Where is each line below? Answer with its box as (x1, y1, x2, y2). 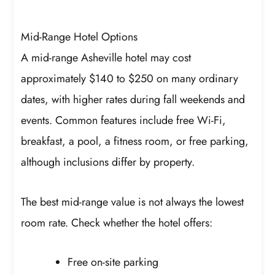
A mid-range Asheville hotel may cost (21, 49, 192, 66)
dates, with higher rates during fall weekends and (21, 91, 246, 107)
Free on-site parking (68, 254, 159, 270)
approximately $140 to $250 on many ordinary (21, 70, 239, 87)
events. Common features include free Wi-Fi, (21, 112, 227, 128)
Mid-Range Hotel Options (21, 28, 138, 45)
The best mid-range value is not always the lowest (21, 194, 244, 211)
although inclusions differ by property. (21, 153, 195, 170)
